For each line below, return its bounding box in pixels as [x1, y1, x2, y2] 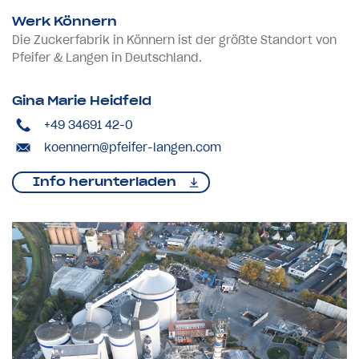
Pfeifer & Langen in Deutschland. [12, 50, 202, 65]
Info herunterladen [33, 174, 176, 189]
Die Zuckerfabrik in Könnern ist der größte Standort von [12, 32, 337, 47]
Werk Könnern [12, 14, 117, 29]
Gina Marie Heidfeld [12, 93, 151, 108]
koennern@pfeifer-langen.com [44, 139, 221, 155]
